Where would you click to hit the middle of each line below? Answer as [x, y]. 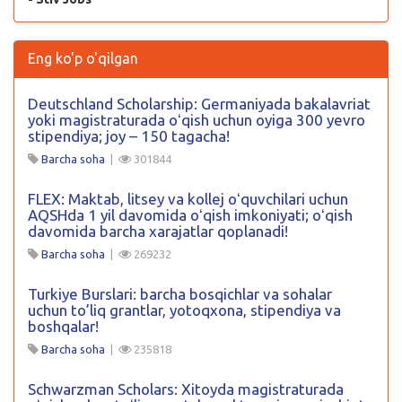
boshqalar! [63, 327]
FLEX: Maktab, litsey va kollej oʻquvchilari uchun [188, 199]
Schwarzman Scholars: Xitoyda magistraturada [186, 389]
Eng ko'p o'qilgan [83, 59]
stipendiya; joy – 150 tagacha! [129, 136]
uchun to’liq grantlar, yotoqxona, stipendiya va [184, 310]
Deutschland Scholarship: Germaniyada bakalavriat [199, 104]
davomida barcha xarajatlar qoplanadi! [158, 232]
